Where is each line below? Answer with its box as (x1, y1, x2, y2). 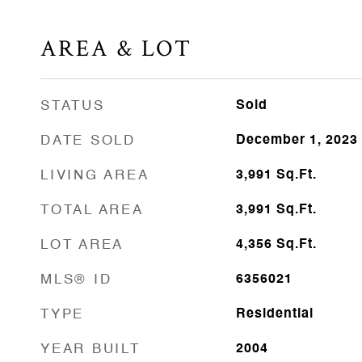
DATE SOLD (40, 134, 136, 148)
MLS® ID (40, 273, 112, 287)
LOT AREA (40, 238, 124, 252)
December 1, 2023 (235, 134, 358, 147)
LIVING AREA (40, 169, 149, 183)
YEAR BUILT (40, 343, 141, 356)
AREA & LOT (40, 33, 192, 64)
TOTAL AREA (40, 204, 144, 217)
